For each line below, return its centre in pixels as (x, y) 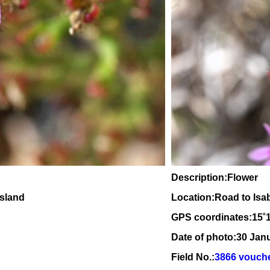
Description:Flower (215, 177)
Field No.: (193, 257)
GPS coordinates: (212, 217)
